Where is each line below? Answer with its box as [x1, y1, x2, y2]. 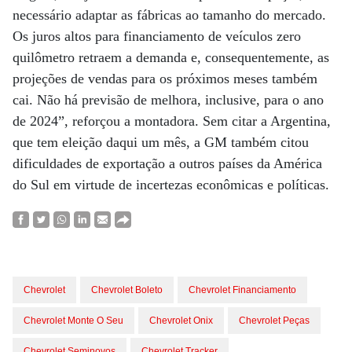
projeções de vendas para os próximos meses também [13, 71, 317, 86]
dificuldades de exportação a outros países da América [13, 156, 322, 171]
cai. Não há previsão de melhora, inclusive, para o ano [13, 92, 324, 108]
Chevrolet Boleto [91, 284, 163, 295]
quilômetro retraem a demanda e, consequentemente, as [13, 49, 329, 65]
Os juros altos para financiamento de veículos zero [13, 28, 301, 44]
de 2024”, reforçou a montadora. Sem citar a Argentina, [13, 113, 331, 129]
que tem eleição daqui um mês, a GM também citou [13, 134, 309, 150]
